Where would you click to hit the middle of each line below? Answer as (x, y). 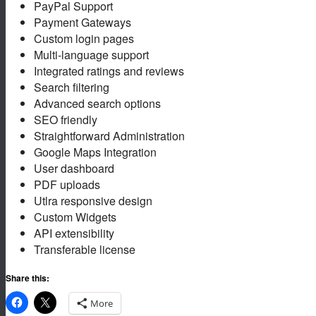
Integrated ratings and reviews (109, 71)
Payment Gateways (83, 22)
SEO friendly (66, 119)
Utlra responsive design (93, 200)
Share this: (28, 278)
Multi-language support (91, 54)
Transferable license (85, 249)
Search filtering (72, 87)
